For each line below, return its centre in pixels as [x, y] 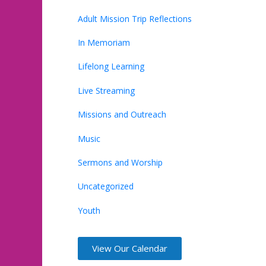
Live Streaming [106, 90]
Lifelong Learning [111, 66]
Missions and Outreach [122, 115]
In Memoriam [104, 42]
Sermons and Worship [120, 162]
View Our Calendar [130, 248]
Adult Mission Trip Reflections [135, 18]
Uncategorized [106, 186]
